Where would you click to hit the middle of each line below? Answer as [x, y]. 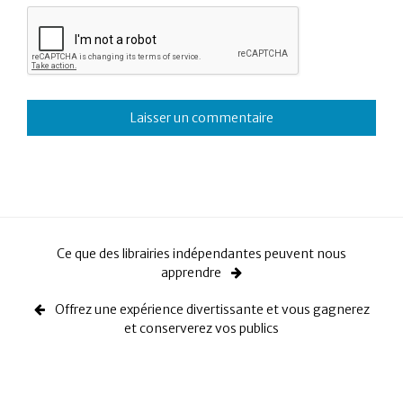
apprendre [193, 272]
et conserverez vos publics [201, 328]
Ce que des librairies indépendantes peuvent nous [201, 253]
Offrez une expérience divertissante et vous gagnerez [210, 309]
